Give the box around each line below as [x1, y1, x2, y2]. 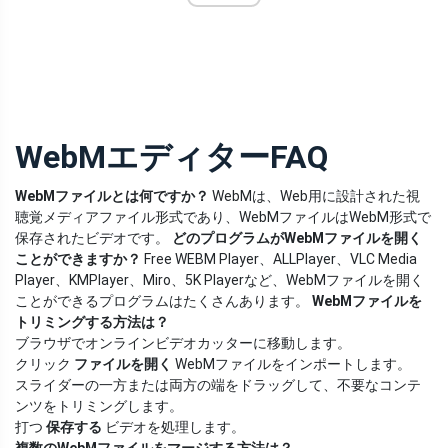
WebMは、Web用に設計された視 [209, 188, 420, 205]
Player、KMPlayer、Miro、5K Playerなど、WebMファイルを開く [15, 272, 424, 289]
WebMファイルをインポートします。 [172, 356, 411, 373]
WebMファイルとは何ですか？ [15, 188, 209, 205]
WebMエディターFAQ [15, 138, 328, 177]
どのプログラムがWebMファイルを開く [172, 230, 422, 247]
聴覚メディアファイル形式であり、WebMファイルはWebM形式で [15, 209, 431, 226]
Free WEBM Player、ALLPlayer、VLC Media [141, 251, 417, 268]
